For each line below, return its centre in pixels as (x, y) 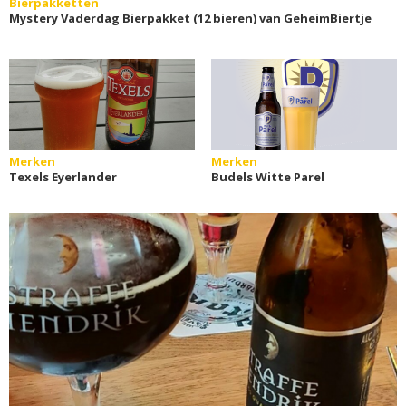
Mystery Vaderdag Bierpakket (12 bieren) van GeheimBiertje (190, 18)
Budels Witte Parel (267, 177)
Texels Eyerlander (63, 177)
